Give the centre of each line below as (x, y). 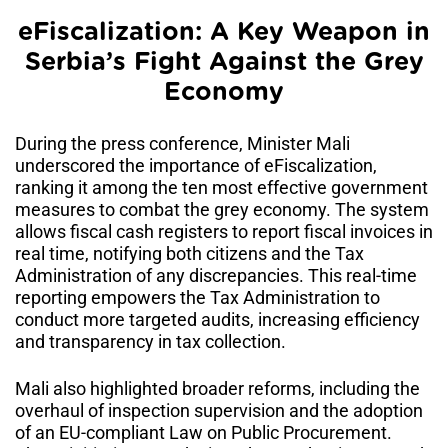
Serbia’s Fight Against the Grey (224, 63)
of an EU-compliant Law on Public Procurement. (203, 433)
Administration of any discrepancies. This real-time (216, 276)
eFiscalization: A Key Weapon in (224, 33)
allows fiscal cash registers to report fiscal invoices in (224, 232)
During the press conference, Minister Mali (182, 144)
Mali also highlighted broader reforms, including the (217, 389)
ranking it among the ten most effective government (221, 188)
